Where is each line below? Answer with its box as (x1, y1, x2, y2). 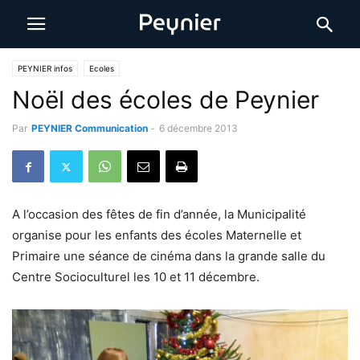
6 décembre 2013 (159, 122, 238, 134)
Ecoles (89, 63, 114, 73)
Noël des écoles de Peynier (12, 85, 319, 114)
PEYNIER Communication (31, 122, 148, 134)
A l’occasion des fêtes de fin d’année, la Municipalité (12, 207, 306, 222)
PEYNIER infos (18, 63, 72, 73)
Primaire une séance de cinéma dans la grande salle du (12, 248, 325, 264)
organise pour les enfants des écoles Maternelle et (12, 227, 301, 243)
